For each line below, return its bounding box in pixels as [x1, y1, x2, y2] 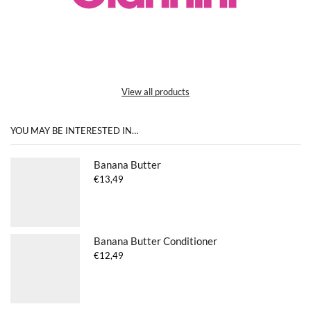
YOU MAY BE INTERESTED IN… [10, 124, 138, 136]
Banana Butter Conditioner [94, 234, 217, 247]
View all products [121, 85, 190, 97]
